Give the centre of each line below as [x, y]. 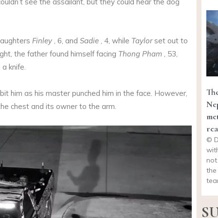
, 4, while [115, 41]
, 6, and [66, 41]
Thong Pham [140, 54]
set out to [170, 41]
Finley [42, 41]
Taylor [142, 41]
